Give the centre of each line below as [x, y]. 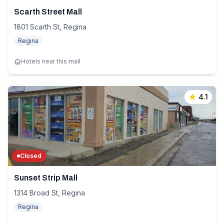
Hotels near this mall [51, 61]
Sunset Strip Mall [46, 178]
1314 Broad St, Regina [49, 193]
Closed [31, 156]
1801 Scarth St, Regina [50, 27]
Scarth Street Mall [48, 12]
